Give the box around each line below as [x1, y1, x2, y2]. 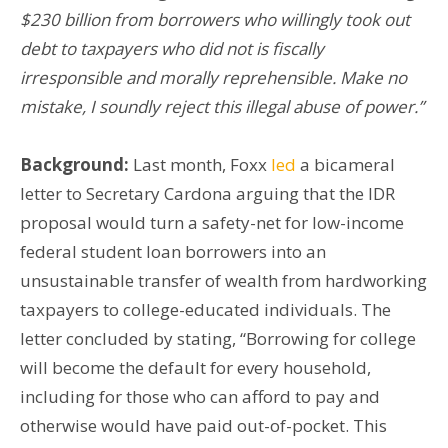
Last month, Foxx [129, 152, 271, 176]
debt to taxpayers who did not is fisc [20, 36, 298, 60]
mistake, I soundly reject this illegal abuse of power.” [20, 94, 424, 118]
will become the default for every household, [20, 355, 371, 379]
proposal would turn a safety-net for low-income [20, 210, 404, 234]
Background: [20, 152, 129, 176]
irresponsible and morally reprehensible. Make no [20, 65, 407, 89]
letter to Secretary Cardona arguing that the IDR [20, 181, 395, 205]
